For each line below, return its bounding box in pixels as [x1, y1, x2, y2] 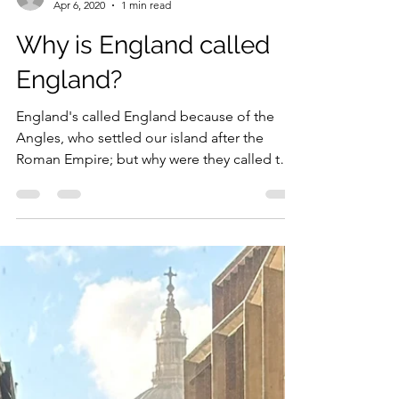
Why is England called [16, 128, 270, 158]
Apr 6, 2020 [53, 96, 105, 110]
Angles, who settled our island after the [16, 227, 264, 244]
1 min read [121, 96, 171, 110]
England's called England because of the [16, 206, 274, 223]
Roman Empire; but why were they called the [16, 248, 296, 265]
